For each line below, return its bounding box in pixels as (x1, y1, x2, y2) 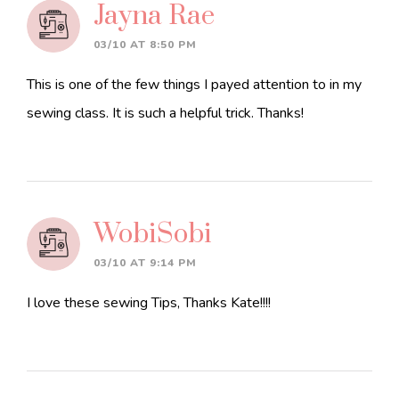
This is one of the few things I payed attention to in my (27, 75, 362, 94)
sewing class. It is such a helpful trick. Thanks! (27, 103, 304, 123)
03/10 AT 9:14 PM (94, 256, 197, 270)
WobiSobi (94, 217, 212, 251)
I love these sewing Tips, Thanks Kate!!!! (27, 293, 271, 313)
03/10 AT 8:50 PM (94, 37, 197, 52)
